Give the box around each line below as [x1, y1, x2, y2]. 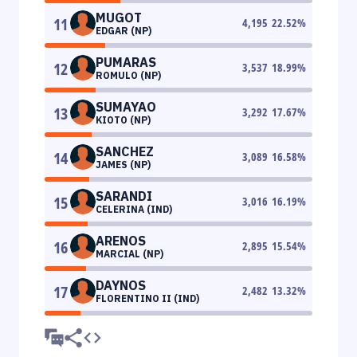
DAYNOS [96, 277, 146, 293]
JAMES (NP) [96, 158, 151, 171]
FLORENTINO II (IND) [96, 292, 199, 304]
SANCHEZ [96, 143, 154, 159]
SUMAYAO [96, 98, 156, 115]
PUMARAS [96, 53, 156, 70]
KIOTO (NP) [96, 113, 151, 126]
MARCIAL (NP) [96, 247, 163, 260]
